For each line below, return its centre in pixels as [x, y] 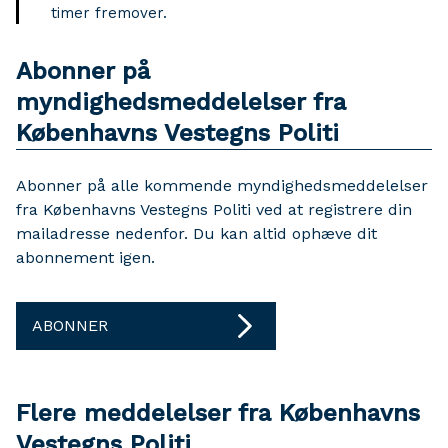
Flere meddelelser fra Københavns [218, 413]
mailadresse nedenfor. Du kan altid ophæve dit [196, 233]
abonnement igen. [85, 257]
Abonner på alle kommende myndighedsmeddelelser [222, 185]
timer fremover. [111, 13]
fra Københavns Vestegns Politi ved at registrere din [214, 209]
